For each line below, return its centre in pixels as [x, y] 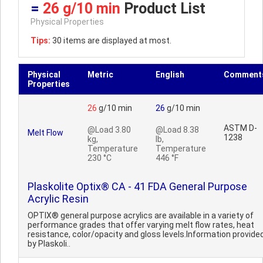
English [170, 75]
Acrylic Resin [58, 199]
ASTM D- [240, 128]
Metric [100, 75]
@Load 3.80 [109, 130]
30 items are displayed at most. [111, 41]
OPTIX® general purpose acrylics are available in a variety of [141, 215]
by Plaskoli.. [49, 244]
